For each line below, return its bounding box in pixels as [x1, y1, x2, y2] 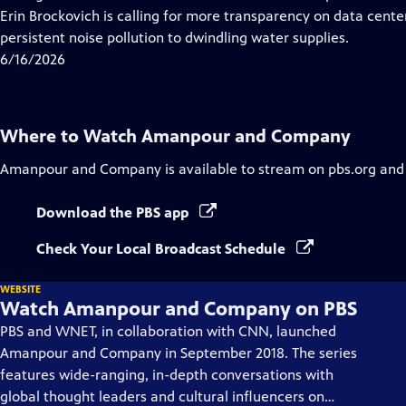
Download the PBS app [36, 204, 192, 221]
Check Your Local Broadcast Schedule [36, 240, 289, 257]
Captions [161, 6, 218, 24]
